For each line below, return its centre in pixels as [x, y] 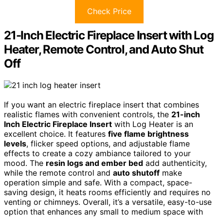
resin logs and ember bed [94, 163]
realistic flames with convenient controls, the [88, 114]
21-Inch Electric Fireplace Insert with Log [109, 35]
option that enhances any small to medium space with [103, 211]
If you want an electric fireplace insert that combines [101, 104]
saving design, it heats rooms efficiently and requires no [107, 192]
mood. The [25, 163]
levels [15, 143]
